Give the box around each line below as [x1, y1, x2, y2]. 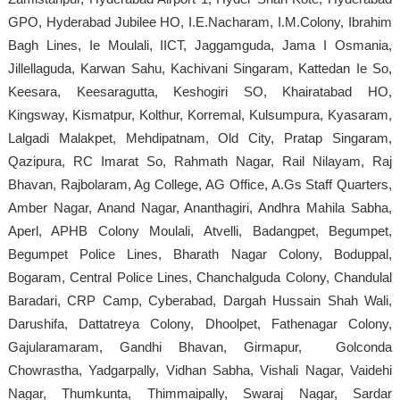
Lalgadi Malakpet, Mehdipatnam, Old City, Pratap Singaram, [7, 129, 393, 146]
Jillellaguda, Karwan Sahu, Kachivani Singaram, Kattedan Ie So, [7, 60, 393, 76]
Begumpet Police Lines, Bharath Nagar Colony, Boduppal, [7, 246, 393, 262]
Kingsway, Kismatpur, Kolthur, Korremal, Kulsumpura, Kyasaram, [7, 106, 393, 122]
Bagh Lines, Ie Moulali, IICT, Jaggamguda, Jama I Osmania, [7, 37, 393, 53]
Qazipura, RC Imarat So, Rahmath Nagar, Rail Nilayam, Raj [7, 153, 393, 169]
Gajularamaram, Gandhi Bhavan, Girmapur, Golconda [7, 338, 393, 354]
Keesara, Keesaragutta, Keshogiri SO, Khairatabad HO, [7, 83, 393, 99]
